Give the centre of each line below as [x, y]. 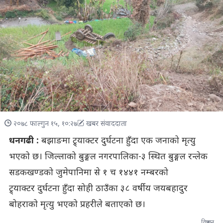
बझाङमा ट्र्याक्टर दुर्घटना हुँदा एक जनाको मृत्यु [117, 141]
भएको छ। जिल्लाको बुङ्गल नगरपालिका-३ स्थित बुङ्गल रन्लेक [108, 157]
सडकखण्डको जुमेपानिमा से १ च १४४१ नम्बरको [88, 173]
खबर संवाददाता [106, 124]
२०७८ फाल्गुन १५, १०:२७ [45, 124]
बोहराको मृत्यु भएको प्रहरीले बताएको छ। [77, 205]
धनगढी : [24, 141]
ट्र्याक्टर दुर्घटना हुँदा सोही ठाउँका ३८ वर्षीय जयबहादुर [98, 189]
